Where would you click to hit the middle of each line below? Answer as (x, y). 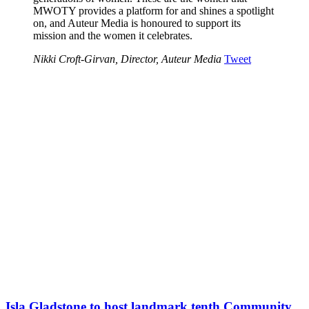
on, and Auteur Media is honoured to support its (137, 23)
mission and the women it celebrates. (113, 35)
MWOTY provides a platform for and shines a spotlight (153, 10)
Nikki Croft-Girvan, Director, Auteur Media (127, 59)
